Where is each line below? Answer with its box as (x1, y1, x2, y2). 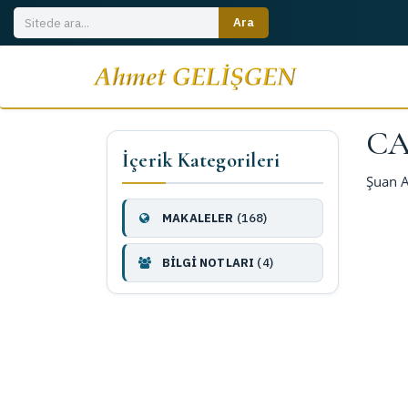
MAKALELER (159, 210, 234, 226)
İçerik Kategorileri (122, 148, 280, 172)
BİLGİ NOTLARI (159, 255, 255, 270)
